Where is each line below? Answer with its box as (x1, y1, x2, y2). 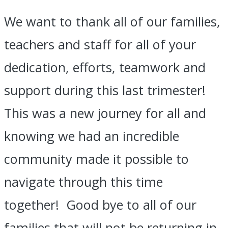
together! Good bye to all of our (4, 196, 196, 214)
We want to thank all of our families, (4, 13, 220, 31)
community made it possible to (4, 150, 189, 168)
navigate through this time (4, 173, 163, 191)
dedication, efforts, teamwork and (4, 59, 206, 76)
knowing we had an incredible (4, 127, 179, 145)
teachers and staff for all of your (4, 36, 196, 53)
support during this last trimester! (4, 81, 209, 99)
